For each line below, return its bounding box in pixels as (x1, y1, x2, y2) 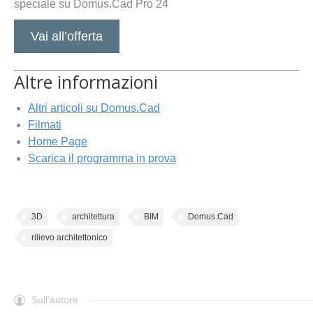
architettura (72, 212, 115, 222)
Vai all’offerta (31, 29, 103, 44)
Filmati (28, 119, 61, 131)
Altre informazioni (14, 70, 158, 94)
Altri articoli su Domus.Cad (28, 102, 160, 115)
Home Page (28, 136, 87, 148)
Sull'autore (31, 294, 78, 306)
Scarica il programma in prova (28, 152, 176, 165)
